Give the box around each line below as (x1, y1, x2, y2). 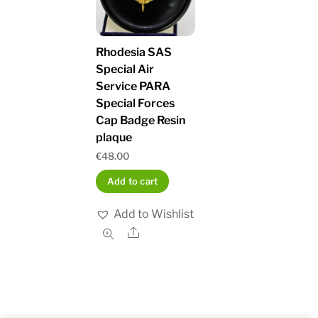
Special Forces (96, 96, 175, 110)
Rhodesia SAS (96, 45, 172, 59)
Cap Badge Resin (96, 113, 186, 127)
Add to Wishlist (114, 207, 194, 221)
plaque (96, 130, 133, 144)
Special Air (96, 62, 155, 76)
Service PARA (96, 79, 171, 93)
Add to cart (106, 175, 158, 187)
